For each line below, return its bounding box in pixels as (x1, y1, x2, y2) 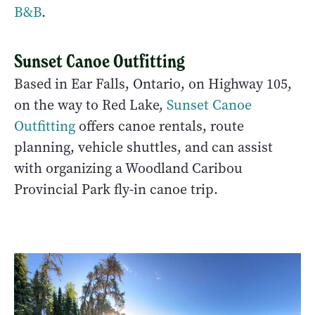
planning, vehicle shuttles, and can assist (14, 137, 273, 157)
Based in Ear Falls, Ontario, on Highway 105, (14, 74, 292, 94)
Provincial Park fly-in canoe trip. (14, 179, 218, 199)
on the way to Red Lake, (14, 95, 167, 115)
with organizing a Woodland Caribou (14, 158, 243, 178)
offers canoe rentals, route (75, 116, 244, 136)
